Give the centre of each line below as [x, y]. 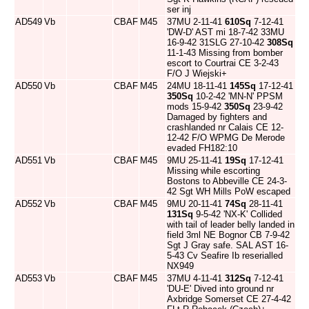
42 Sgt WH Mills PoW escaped [229, 191]
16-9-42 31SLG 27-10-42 [217, 42]
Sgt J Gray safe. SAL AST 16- [228, 245]
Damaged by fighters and [217, 117]
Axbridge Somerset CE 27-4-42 [229, 299]
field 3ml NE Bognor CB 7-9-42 [228, 235]
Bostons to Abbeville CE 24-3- [227, 181]
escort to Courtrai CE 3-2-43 [223, 63]
